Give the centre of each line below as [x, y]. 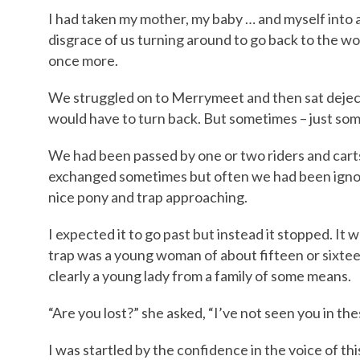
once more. [83, 60]
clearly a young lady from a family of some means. [200, 275]
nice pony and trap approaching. [148, 196]
